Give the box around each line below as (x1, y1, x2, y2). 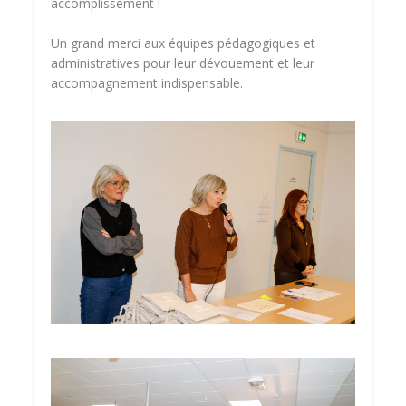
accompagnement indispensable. (51, 73, 244, 92)
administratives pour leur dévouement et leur (51, 53, 315, 72)
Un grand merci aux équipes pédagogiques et (51, 34, 316, 52)
